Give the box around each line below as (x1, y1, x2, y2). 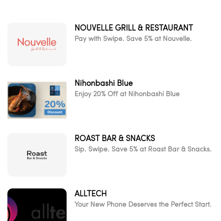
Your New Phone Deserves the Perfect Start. (74, 199, 212, 209)
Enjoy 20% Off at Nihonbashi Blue (74, 89, 180, 98)
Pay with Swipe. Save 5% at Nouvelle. (74, 34, 192, 43)
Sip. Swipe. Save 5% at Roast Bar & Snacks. (74, 144, 212, 153)
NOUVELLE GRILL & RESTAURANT (74, 22, 193, 33)
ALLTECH (74, 188, 107, 199)
